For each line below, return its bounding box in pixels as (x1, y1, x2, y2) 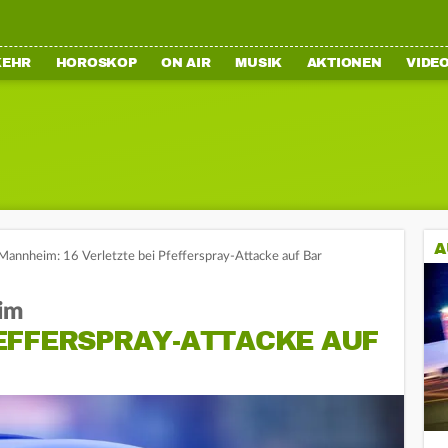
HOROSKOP (55, 55, 137, 71)
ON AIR (161, 55, 211, 71)
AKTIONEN (306, 55, 382, 71)
